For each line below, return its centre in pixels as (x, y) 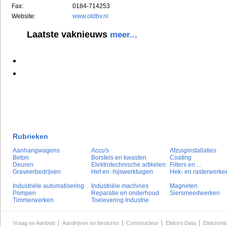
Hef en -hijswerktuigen (122, 172)
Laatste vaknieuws (68, 34)
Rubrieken (30, 137)
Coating (181, 158)
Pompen (24, 193)
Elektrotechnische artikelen (128, 165)
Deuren (23, 165)
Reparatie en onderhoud (125, 193)
